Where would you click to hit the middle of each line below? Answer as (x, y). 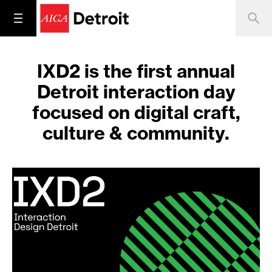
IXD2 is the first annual (136, 71)
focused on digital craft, (136, 112)
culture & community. (136, 133)
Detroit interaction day (136, 92)
